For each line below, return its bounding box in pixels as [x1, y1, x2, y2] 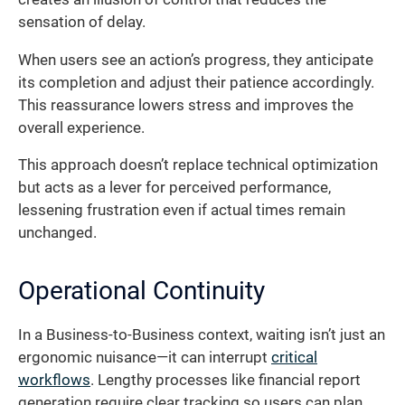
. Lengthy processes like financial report [90, 372, 361, 390]
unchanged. [18, 224, 97, 242]
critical [271, 349, 317, 367]
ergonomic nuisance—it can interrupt [18, 349, 271, 367]
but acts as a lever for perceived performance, [18, 179, 331, 197]
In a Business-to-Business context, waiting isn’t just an [18, 326, 385, 344]
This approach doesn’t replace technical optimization [18, 156, 378, 174]
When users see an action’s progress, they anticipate [18, 51, 373, 69]
